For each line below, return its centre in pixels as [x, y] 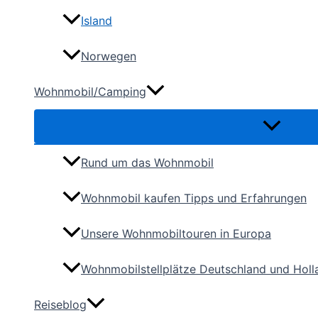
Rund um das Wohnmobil [147, 163]
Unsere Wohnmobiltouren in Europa [176, 234]
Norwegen [109, 56]
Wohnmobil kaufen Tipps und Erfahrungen [194, 198]
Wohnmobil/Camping [90, 92]
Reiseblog [60, 305]
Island [97, 21]
